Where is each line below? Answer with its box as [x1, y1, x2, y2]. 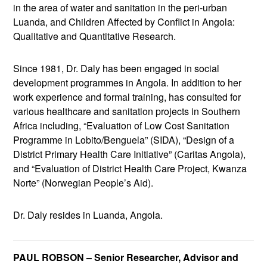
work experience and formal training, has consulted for [13, 90, 241, 104]
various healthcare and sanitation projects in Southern [13, 104, 241, 119]
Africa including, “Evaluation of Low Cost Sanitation [13, 119, 230, 133]
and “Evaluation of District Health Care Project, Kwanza [13, 162, 247, 176]
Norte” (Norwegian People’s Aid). [13, 176, 154, 190]
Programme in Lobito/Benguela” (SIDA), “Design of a [13, 133, 235, 147]
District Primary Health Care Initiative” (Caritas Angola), [13, 147, 246, 162]
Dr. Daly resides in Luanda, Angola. [13, 208, 163, 222]
